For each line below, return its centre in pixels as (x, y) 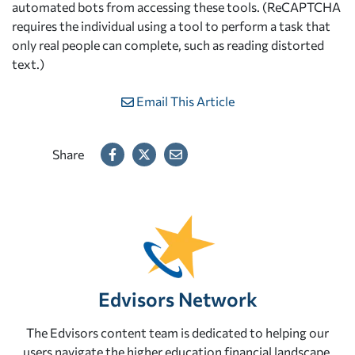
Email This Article (185, 101)
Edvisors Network (177, 299)
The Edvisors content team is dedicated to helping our (177, 333)
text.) (28, 64)
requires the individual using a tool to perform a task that (171, 26)
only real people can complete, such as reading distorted (168, 45)
